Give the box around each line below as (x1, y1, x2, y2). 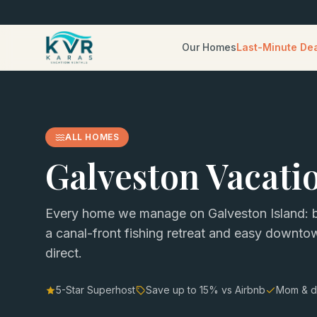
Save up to (146, 284, 200, 296)
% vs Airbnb (209, 284, 265, 296)
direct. (45, 246, 82, 260)
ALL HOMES (65, 132, 120, 142)
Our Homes (181, 41, 236, 53)
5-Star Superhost (56, 284, 135, 296)
